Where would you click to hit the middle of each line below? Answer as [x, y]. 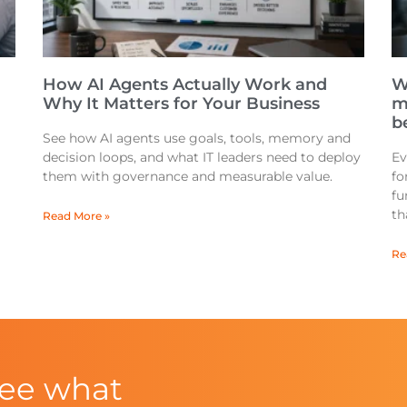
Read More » [77, 216]
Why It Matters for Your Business [182, 104]
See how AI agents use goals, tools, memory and [197, 139]
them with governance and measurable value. [188, 177]
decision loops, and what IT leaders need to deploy [202, 158]
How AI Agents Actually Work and [185, 85]
